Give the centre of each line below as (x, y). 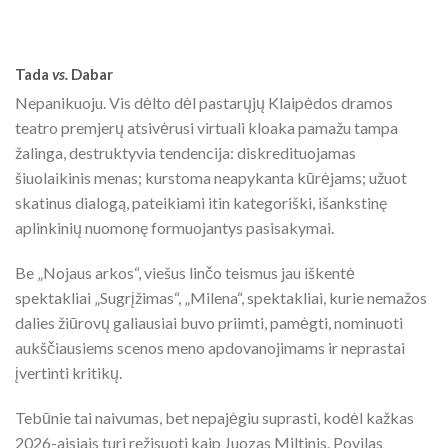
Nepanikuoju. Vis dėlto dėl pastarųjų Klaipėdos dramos (204, 102)
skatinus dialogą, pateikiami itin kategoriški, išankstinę (201, 202)
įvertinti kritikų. (68, 372)
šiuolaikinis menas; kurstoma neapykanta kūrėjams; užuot (211, 177)
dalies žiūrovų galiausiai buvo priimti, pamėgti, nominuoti (209, 322)
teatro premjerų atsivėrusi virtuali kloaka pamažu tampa (206, 127)
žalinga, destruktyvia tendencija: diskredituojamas (185, 152)
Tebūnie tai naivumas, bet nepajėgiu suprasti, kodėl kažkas (214, 417)
